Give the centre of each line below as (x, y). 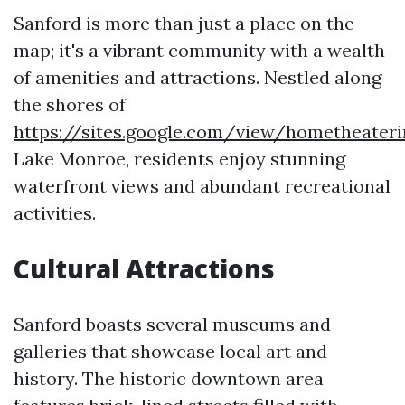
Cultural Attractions (144, 268)
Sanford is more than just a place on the (184, 23)
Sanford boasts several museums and (172, 324)
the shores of (70, 104)
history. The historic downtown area (169, 378)
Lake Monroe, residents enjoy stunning (179, 159)
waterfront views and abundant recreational (202, 186)
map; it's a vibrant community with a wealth (199, 50)
